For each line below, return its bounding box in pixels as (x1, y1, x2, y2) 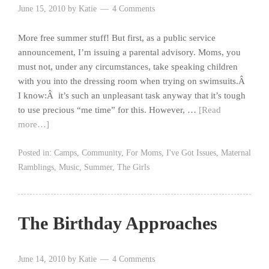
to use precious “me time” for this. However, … (18, 105, 199, 115)
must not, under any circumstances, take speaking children (18, 62, 238, 72)
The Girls (117, 163, 150, 172)
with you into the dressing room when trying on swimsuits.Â (18, 76, 247, 86)
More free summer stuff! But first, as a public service (18, 33, 216, 43)
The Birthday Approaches (18, 213, 217, 234)
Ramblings (18, 163, 54, 172)
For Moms (126, 148, 162, 158)
